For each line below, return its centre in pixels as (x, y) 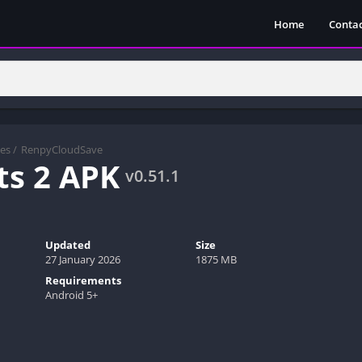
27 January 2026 (82, 259)
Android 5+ (71, 295)
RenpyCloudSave (62, 149)
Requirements (83, 280)
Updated (67, 244)
